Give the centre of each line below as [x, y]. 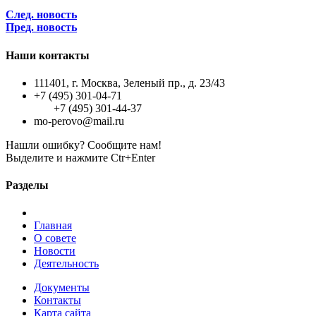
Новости [55, 251]
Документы [62, 288]
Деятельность [66, 264]
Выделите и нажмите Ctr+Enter [80, 157]
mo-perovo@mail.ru [79, 121]
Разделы [27, 186]
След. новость [41, 15]
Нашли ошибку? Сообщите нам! [84, 145]
